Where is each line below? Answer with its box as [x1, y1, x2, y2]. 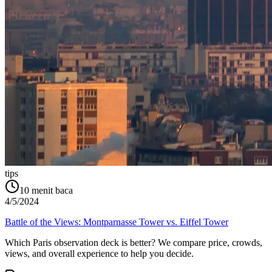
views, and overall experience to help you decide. [5, 248, 194, 259]
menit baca [32, 185, 73, 196]
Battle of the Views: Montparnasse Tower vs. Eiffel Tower [5, 217, 228, 228]
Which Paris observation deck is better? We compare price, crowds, [5, 237, 262, 248]
